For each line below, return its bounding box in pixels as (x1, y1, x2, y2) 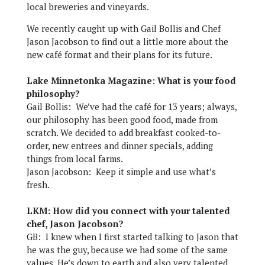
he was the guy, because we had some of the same (26, 244, 228, 256)
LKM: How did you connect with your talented (26, 205, 230, 216)
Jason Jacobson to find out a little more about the (26, 35, 228, 47)
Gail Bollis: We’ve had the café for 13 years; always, (26, 101, 237, 112)
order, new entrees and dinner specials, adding (26, 140, 213, 151)
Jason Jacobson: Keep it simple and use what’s (26, 166, 216, 177)
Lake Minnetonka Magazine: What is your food (26, 75, 236, 86)
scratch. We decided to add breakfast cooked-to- (26, 127, 221, 138)
